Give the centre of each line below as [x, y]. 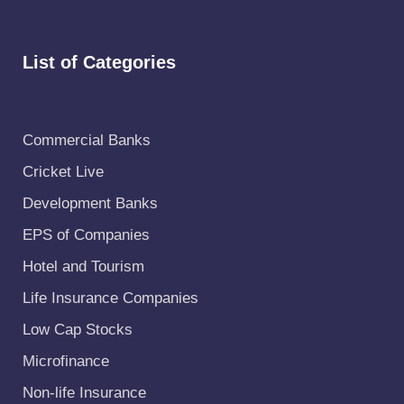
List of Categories [99, 62]
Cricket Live [63, 172]
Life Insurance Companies [110, 298]
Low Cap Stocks [77, 330]
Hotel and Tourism [83, 266]
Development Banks [90, 203]
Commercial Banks [86, 140]
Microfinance [65, 361]
